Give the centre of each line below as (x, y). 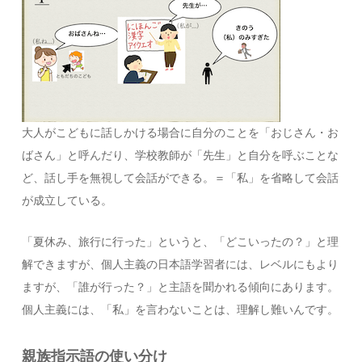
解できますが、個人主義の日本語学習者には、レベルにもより (181, 265)
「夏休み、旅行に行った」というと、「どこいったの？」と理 (181, 242)
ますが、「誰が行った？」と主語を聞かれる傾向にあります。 (181, 287)
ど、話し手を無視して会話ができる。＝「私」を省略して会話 (181, 178)
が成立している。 (67, 201)
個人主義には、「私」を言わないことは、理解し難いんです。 (181, 310)
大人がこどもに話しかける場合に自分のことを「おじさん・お (181, 133)
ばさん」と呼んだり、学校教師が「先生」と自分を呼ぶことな (181, 156)
